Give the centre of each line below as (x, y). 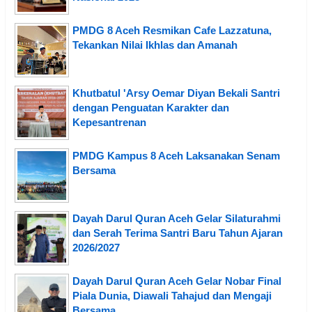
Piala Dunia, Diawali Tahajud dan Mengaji (172, 295)
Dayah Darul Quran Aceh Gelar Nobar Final (177, 281)
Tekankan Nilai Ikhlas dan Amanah (155, 45)
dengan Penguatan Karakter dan (151, 107)
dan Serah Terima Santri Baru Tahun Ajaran (178, 233)
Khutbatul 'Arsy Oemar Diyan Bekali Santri (176, 93)
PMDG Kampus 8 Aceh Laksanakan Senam (176, 155)
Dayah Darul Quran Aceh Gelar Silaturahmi (177, 218)
